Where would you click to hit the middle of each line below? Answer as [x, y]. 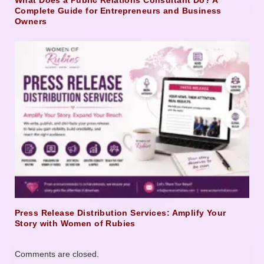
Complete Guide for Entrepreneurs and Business [118, 11]
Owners [31, 22]
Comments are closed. [57, 254]
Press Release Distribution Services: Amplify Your [121, 212]
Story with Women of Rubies [75, 223]
